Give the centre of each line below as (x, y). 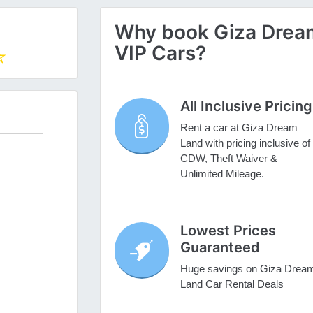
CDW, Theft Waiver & (228, 159)
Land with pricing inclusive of (245, 143)
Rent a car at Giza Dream (239, 128)
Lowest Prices (228, 231)
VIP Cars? (160, 53)
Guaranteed (220, 248)
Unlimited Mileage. (222, 174)
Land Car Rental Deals (232, 284)
